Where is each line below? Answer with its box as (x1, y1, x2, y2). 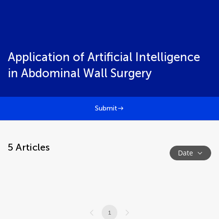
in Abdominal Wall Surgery (8, 66, 152, 80)
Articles (13, 141, 50, 153)
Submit (95, 104, 117, 112)
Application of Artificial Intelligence (8, 50, 200, 64)
